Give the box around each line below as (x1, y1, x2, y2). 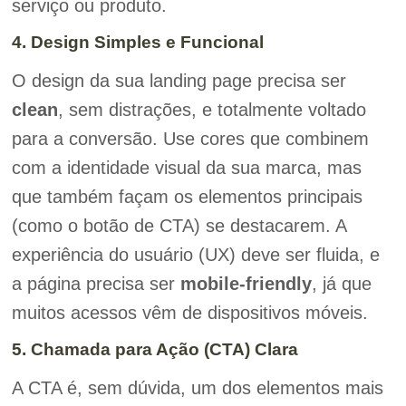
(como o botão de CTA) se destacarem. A (11, 216, 346, 236)
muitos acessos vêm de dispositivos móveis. (11, 303, 368, 323)
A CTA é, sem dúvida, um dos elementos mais (11, 378, 383, 399)
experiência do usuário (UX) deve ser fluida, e (11, 245, 380, 265)
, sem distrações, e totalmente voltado (57, 100, 366, 120)
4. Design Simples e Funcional (11, 33, 264, 52)
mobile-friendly (179, 274, 312, 294)
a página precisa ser (11, 274, 180, 294)
